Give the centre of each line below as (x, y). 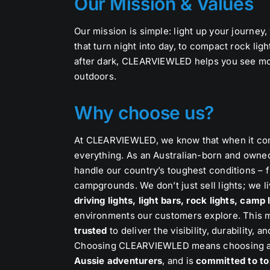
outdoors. (96, 77)
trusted (91, 231)
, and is (179, 261)
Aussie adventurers (118, 261)
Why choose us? (144, 113)
